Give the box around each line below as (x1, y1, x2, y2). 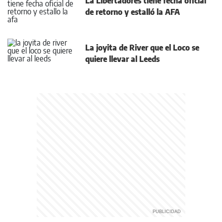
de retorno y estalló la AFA (85, 6, 180, 17)
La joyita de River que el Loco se (85, 42, 199, 53)
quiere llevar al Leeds (85, 54, 160, 64)
